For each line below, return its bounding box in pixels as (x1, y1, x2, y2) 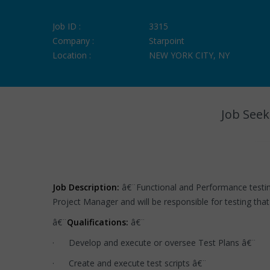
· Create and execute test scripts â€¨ (52, 257, 207, 269)
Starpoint (149, 35, 184, 46)
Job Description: (52, 181, 119, 193)
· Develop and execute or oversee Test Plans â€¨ (52, 237, 256, 248)
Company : (52, 35, 94, 46)
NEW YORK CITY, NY (149, 49, 230, 61)
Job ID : (52, 20, 81, 32)
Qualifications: (67, 216, 131, 228)
